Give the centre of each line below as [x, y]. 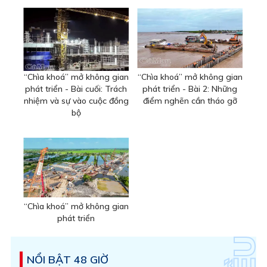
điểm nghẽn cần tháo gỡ [190, 101]
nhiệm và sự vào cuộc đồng [76, 101]
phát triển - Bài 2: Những [190, 89]
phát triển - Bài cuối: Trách [76, 89]
